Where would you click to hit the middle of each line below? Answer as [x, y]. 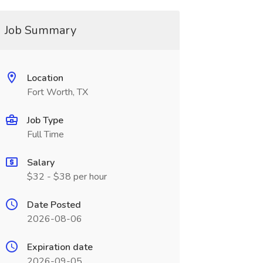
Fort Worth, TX [57, 92]
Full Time [45, 134]
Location [45, 78]
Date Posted [54, 205]
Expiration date [60, 247]
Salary [41, 163]
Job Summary [40, 30]
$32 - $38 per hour [67, 177]
